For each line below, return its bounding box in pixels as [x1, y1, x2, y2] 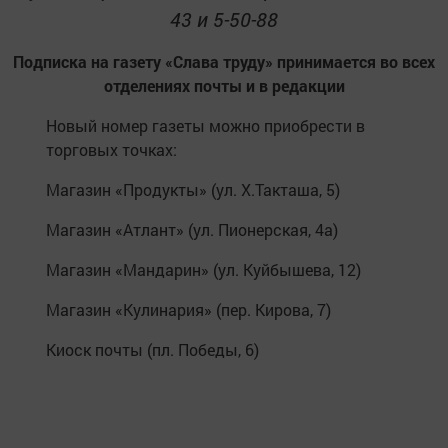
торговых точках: [46, 139, 177, 160]
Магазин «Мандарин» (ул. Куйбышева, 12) [46, 259, 361, 280]
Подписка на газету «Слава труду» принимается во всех [13, 51, 435, 72]
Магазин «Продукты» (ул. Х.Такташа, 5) [46, 179, 340, 200]
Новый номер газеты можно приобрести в [46, 115, 365, 136]
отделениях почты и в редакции [103, 75, 345, 96]
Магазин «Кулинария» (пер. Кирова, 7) [46, 299, 331, 320]
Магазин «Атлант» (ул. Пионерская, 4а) [46, 219, 338, 240]
